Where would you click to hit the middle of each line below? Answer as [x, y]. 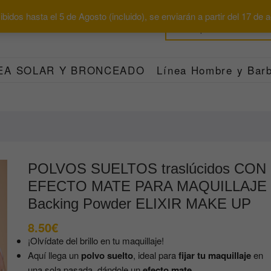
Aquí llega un [54, 255]
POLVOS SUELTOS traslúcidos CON [147, 168]
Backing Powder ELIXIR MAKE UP [139, 204]
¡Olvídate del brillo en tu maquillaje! [96, 240]
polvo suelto [107, 255]
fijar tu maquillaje [215, 255]
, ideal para [156, 255]
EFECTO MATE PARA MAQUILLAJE [147, 186]
